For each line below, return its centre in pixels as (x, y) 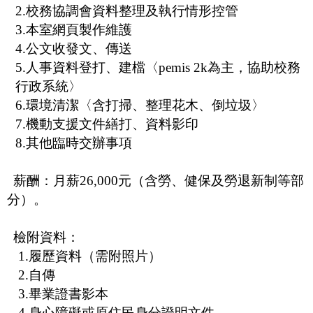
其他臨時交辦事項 (79, 143)
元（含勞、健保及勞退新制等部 (211, 180)
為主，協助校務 (254, 67)
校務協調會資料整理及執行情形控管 (132, 10)
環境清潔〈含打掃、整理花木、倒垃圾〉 (145, 105)
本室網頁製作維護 (79, 29)
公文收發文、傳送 (79, 48)
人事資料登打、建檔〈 (92, 67)
